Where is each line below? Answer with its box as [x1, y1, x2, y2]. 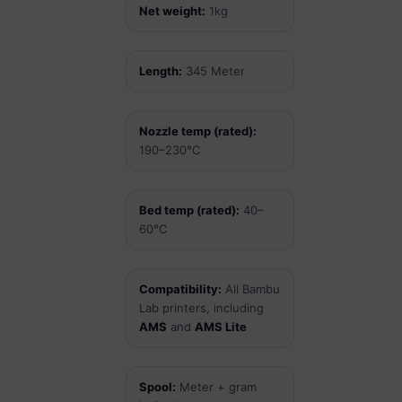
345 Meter [182, 63, 245, 78]
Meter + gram [176, 379, 257, 394]
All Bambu [222, 281, 280, 296]
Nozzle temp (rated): [139, 123, 257, 138]
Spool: [139, 379, 176, 394]
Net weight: [139, 3, 205, 18]
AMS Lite [195, 319, 247, 334]
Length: [139, 63, 182, 78]
